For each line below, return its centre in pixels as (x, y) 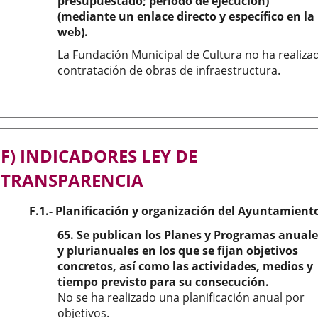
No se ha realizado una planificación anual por (181, 297)
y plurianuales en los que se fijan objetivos (178, 251)
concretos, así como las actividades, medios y (185, 266)
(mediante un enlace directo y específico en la (186, 16)
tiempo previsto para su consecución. (163, 282)
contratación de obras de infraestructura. (169, 70)
